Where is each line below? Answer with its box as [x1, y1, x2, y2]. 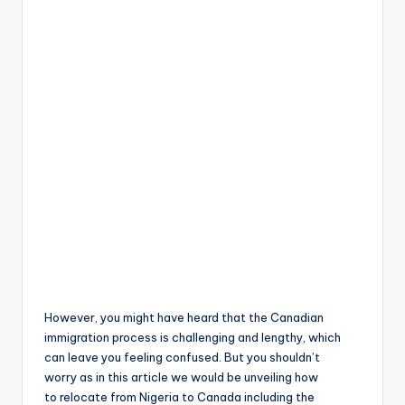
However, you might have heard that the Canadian [44, 310, 324, 325]
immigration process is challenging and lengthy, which [44, 330, 341, 345]
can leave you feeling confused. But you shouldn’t [44, 350, 320, 365]
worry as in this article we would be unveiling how [44, 370, 318, 385]
